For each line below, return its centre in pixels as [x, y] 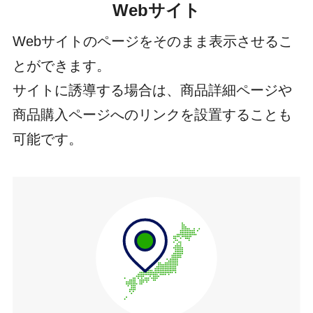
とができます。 [61, 66]
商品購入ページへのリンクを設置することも [152, 115]
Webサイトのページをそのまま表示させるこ [152, 42]
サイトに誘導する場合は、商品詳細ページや [152, 90]
